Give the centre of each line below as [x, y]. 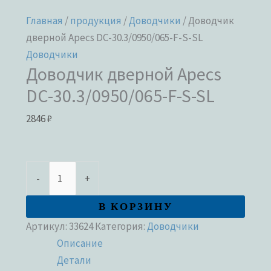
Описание [80, 243]
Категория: [121, 226]
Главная [45, 20]
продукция [96, 20]
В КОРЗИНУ [135, 206]
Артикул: [48, 226]
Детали [74, 260]
